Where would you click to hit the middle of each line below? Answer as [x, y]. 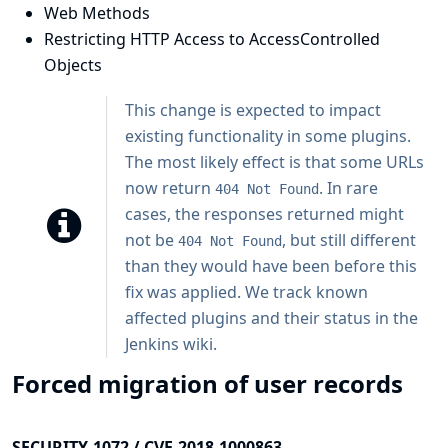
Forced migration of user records [207, 383]
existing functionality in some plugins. [268, 136]
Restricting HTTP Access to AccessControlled [212, 39]
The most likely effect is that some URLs [274, 162]
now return [170, 188]
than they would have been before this [271, 266]
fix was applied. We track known [246, 292]
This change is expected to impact [253, 110]
